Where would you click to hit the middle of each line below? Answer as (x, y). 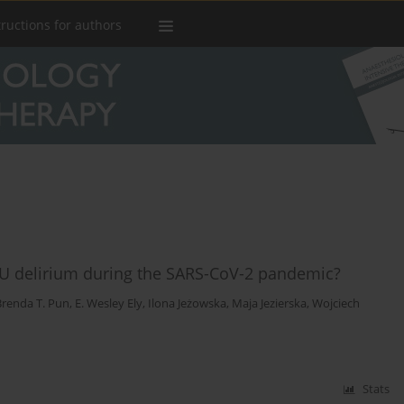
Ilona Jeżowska (187, 304)
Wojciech (336, 304)
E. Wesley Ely (109, 304)
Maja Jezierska (269, 304)
